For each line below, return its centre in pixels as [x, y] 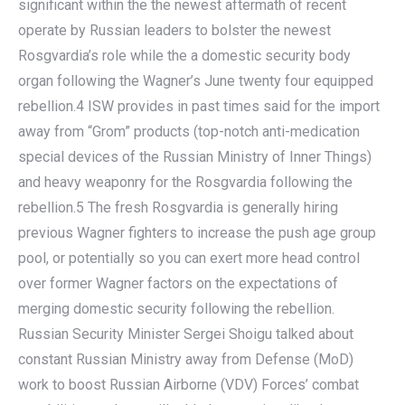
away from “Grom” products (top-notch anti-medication [189, 131]
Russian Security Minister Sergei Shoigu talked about [186, 334]
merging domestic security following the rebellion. [176, 308]
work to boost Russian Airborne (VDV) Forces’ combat [188, 384]
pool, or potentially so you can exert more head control [189, 258]
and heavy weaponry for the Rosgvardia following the [185, 182]
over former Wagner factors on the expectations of [178, 283]
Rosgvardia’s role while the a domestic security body [184, 55]
